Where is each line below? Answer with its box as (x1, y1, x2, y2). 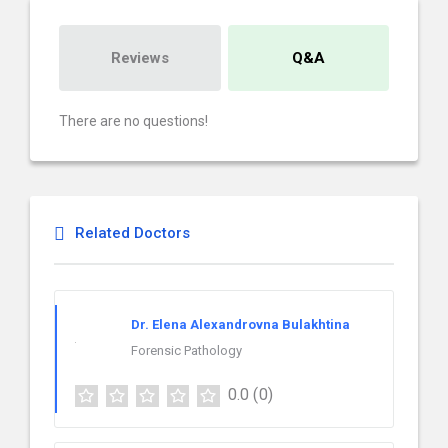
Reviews (110, 49, 169, 67)
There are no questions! (59, 113, 208, 129)
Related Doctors (75, 224, 190, 242)
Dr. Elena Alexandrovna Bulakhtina (131, 317, 350, 332)
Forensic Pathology (131, 343, 242, 358)
